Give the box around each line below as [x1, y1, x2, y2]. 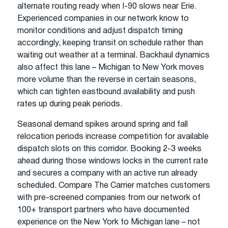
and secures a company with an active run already [17, 169, 197, 177]
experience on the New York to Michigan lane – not [17, 218, 200, 226]
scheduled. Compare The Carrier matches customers [17, 182, 210, 189]
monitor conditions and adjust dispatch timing [17, 27, 183, 35]
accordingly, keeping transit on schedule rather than [17, 39, 203, 47]
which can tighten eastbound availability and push [17, 88, 195, 96]
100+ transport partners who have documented [17, 206, 189, 214]
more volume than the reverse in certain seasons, [17, 76, 196, 83]
